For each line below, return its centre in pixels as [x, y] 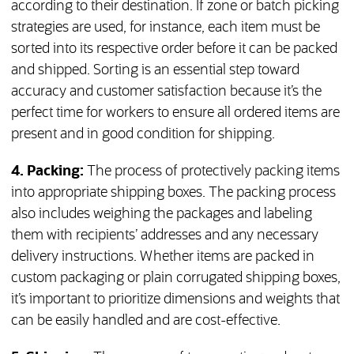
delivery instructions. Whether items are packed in [162, 257]
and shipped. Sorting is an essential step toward [155, 71]
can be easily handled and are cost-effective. [145, 321]
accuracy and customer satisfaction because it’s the [166, 92]
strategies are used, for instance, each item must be [165, 28]
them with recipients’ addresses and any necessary [164, 236]
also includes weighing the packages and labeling [161, 215]
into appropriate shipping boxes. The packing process [173, 193]
